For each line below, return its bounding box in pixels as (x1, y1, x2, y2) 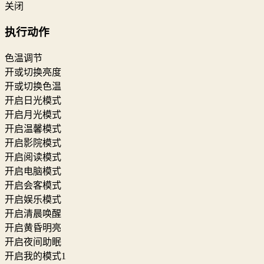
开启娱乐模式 (5, 194, 61, 205)
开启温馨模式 (5, 124, 61, 134)
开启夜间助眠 (5, 237, 61, 247)
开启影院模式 (5, 138, 61, 148)
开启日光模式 (5, 95, 61, 106)
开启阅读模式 (5, 152, 61, 163)
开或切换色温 (5, 81, 61, 92)
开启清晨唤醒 (5, 209, 61, 219)
